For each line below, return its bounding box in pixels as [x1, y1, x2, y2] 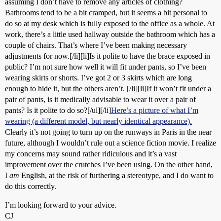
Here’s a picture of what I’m [111, 106, 198, 114]
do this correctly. [5, 182, 56, 190]
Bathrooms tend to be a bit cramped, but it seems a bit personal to [5, 8, 207, 17]
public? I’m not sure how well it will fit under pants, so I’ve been [5, 63, 206, 71]
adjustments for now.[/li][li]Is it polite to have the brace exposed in [5, 52, 210, 60]
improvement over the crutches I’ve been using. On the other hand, [5, 160, 213, 169]
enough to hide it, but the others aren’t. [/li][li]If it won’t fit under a [5, 84, 211, 93]
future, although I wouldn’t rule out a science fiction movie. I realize [5, 139, 216, 147]
